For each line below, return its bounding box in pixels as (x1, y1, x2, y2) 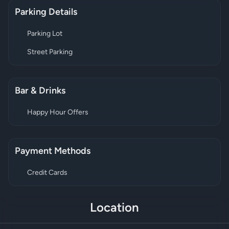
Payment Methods (15, 147, 90, 157)
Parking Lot (27, 30, 62, 38)
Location (90, 202, 139, 215)
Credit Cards (27, 169, 67, 177)
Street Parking (27, 49, 73, 57)
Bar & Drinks (15, 86, 65, 97)
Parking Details (15, 8, 77, 18)
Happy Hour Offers (27, 109, 88, 117)
